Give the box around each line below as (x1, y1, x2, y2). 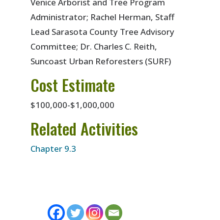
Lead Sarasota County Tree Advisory (30, 26, 175, 37)
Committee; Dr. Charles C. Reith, (30, 40, 158, 52)
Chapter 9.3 (30, 142, 77, 154)
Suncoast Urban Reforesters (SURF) (30, 55, 171, 67)
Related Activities (30, 116, 138, 140)
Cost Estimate (30, 73, 115, 96)
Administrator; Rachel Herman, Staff (30, 11, 175, 23)
